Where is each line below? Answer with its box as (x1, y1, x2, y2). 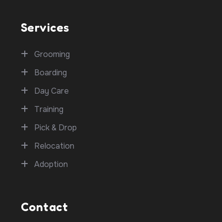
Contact (21, 199, 68, 214)
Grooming (34, 49, 70, 60)
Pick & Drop (34, 122, 77, 133)
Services (21, 20, 69, 35)
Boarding (34, 67, 67, 78)
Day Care (34, 86, 69, 97)
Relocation (34, 141, 74, 152)
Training (34, 104, 63, 115)
